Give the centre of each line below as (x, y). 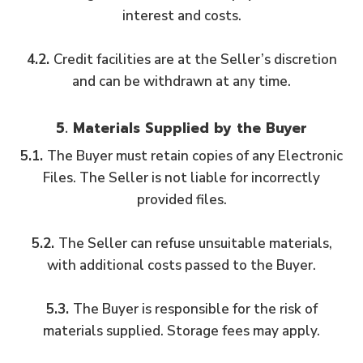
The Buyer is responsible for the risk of (195, 309)
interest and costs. (181, 15)
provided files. (181, 200)
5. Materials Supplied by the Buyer (181, 128)
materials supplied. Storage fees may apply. (181, 331)
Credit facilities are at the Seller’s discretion (195, 59)
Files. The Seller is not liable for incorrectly (181, 178)
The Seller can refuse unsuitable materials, (195, 243)
